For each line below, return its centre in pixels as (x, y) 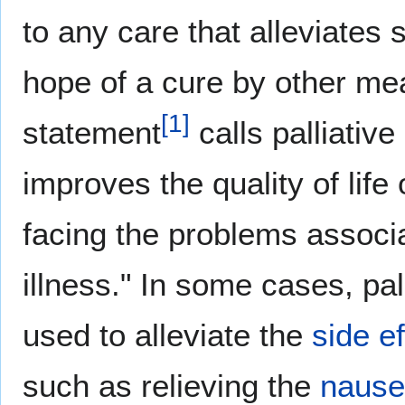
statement (92, 132)
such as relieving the (171, 385)
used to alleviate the (167, 334)
